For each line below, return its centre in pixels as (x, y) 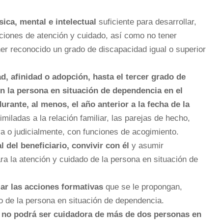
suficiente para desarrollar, (148, 22)
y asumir (148, 146)
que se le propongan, (143, 187)
